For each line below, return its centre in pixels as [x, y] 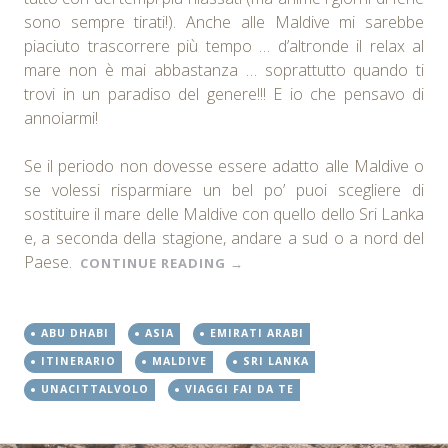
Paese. [52, 261]
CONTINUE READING [155, 262]
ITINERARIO [78, 360]
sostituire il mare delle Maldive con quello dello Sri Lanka [224, 213]
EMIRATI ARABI [257, 332]
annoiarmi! [61, 117]
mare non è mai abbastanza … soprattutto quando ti [224, 69]
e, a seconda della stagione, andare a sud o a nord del [224, 237]
